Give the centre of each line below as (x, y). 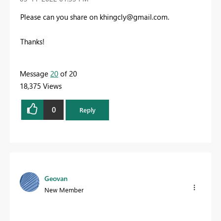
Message (35, 73)
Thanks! (33, 41)
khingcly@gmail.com (134, 17)
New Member (64, 190)
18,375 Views (41, 86)
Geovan (56, 179)
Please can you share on (60, 17)
